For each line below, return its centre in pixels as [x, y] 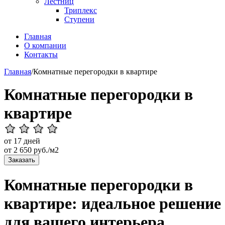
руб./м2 [45, 150]
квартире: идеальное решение [113, 204]
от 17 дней [22, 141]
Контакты [41, 54]
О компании [45, 45]
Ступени [79, 19]
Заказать [22, 160]
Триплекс [81, 10]
